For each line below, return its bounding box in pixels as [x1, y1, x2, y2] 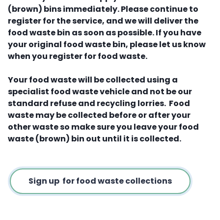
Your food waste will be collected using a [8, 74, 178, 86]
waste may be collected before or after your [8, 110, 191, 121]
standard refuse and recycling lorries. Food [8, 98, 190, 110]
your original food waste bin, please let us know [8, 39, 206, 51]
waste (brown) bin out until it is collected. [8, 133, 181, 145]
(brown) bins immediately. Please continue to [8, 3, 198, 15]
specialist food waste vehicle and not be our [8, 86, 192, 98]
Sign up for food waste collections [28, 175, 172, 187]
